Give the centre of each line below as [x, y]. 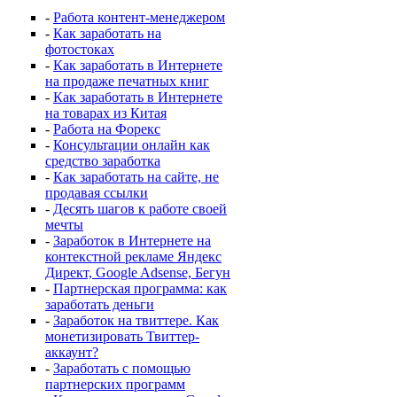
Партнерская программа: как [140, 288]
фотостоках [80, 49]
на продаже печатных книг [127, 81]
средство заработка [103, 161]
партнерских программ [115, 384]
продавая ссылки [97, 193]
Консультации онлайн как [132, 145]
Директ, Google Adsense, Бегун [138, 272]
